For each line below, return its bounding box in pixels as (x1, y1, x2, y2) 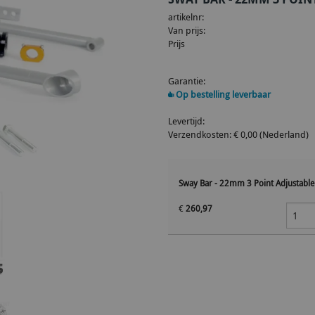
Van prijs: (168, 24, 205, 37)
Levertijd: (168, 115, 205, 127)
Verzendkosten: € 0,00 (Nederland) (168, 128, 309, 141)
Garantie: (168, 75, 205, 87)
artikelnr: (168, 11, 204, 23)
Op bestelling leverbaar (174, 88, 271, 101)
